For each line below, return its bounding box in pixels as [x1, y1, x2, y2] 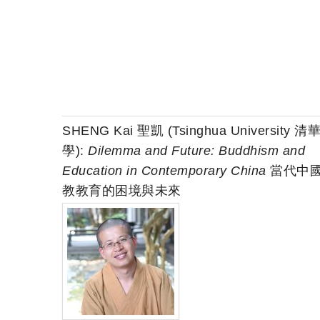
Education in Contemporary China [62, 164, 266, 179]
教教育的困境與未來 [62, 184, 181, 199]
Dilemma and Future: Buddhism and [88, 144, 305, 159]
